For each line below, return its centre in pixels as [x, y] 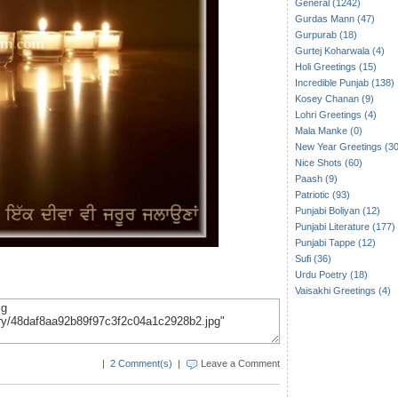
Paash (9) [316, 179]
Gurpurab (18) [326, 35]
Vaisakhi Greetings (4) [342, 291]
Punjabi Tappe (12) [335, 243]
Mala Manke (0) [328, 131]
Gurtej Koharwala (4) [339, 51]
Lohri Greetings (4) [335, 115]
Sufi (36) [313, 259]
